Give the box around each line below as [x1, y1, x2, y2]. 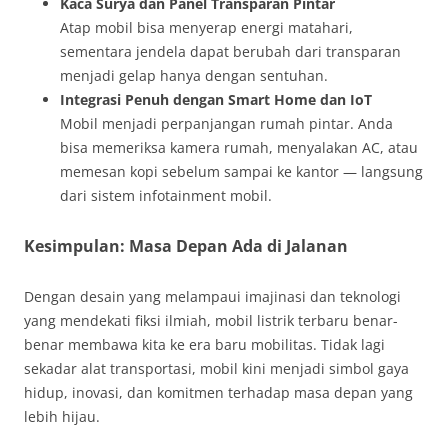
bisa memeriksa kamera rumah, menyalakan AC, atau [60, 138, 418, 158]
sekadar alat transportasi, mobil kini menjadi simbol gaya [24, 359, 409, 379]
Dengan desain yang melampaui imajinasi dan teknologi [24, 287, 401, 307]
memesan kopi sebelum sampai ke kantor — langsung [60, 162, 423, 182]
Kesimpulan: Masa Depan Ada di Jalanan [24, 235, 348, 258]
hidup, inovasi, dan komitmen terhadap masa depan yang [24, 383, 413, 403]
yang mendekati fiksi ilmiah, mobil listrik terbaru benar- [24, 311, 398, 331]
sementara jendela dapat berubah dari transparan [60, 42, 401, 62]
